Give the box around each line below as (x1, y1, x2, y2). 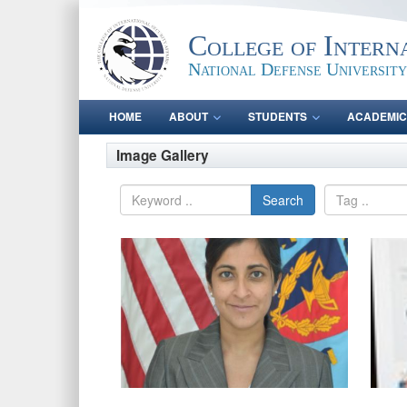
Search (263, 191, 303, 209)
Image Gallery (116, 145, 209, 165)
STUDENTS (248, 108, 307, 124)
